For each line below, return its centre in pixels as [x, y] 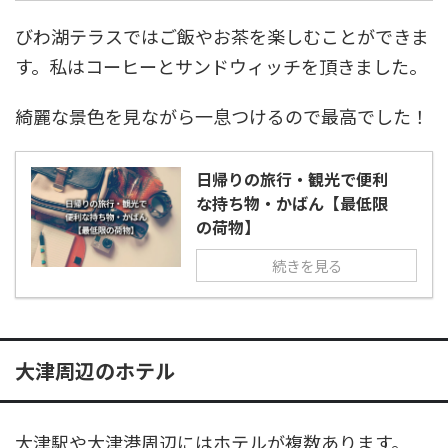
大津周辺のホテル [95, 370]
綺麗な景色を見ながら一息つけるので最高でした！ [222, 115]
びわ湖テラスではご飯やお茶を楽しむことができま [222, 35]
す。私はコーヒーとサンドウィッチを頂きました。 [221, 65]
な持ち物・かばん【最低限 [292, 202]
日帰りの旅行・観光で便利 [292, 178]
